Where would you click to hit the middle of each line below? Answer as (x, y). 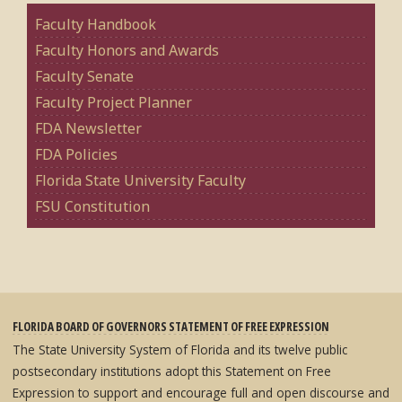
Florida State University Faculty (140, 180)
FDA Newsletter (88, 128)
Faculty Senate (84, 76)
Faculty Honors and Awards (127, 50)
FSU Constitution (92, 206)
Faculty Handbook (95, 24)
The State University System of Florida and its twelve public (180, 349)
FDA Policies (76, 154)
